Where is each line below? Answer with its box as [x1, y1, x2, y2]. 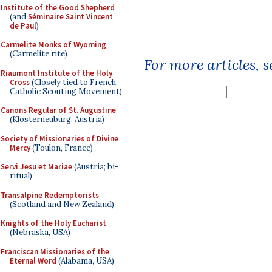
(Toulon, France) [30, 142, 93, 153]
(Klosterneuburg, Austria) [10, 114, 104, 124]
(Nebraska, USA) [10, 227, 70, 237]
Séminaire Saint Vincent [28, 11, 113, 22]
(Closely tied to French [30, 76, 116, 87]
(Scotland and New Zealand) [10, 199, 114, 209]
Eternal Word [10, 255, 56, 266]
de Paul [10, 20, 36, 31]
